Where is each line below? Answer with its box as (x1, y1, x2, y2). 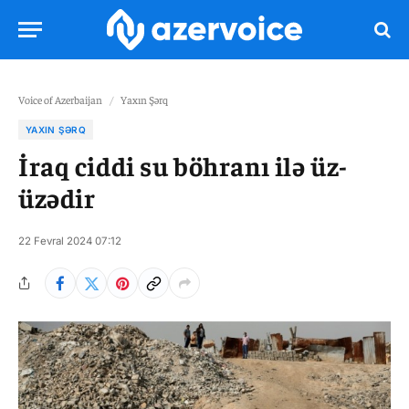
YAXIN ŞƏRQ (26, 124, 86, 135)
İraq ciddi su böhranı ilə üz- (18, 149, 348, 182)
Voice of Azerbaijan (18, 92, 102, 107)
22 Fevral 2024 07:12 (18, 235, 121, 247)
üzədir (18, 181, 96, 214)
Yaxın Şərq (121, 92, 168, 107)
